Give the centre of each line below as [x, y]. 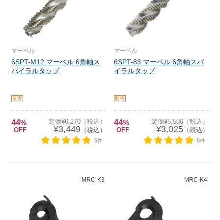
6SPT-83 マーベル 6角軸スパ [159, 62]
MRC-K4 [195, 180]
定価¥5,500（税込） [180, 122]
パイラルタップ [36, 71]
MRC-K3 [93, 180]
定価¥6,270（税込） [77, 122]
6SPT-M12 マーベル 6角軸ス [56, 62]
